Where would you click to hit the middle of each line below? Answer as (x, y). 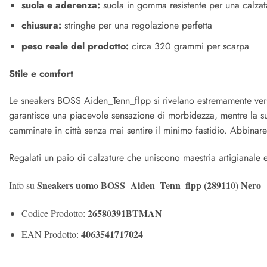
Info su (23, 185)
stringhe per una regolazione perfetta (136, 26)
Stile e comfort (41, 73)
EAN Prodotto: (51, 234)
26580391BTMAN (125, 213)
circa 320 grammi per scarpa (189, 46)
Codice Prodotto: (54, 213)
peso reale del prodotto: (75, 46)
